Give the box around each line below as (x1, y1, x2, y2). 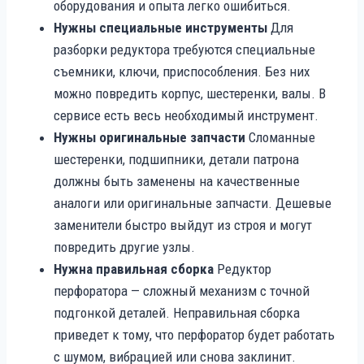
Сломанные (245, 128, 315, 145)
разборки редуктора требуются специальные (54, 41, 315, 58)
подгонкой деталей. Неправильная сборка (54, 304, 300, 321)
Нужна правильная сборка (54, 260, 214, 277)
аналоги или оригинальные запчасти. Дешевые (54, 194, 331, 211)
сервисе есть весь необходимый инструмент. (54, 106, 318, 123)
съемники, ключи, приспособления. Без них (54, 63, 310, 80)
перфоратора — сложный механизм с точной (54, 282, 310, 299)
